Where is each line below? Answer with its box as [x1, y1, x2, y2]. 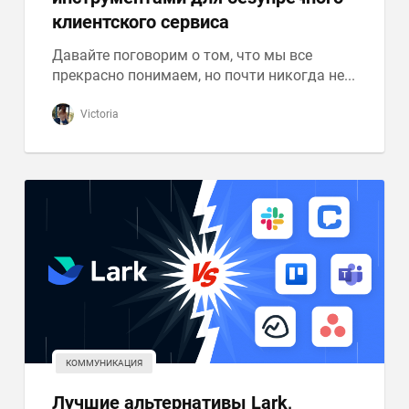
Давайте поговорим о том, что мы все [52, 47, 313, 64]
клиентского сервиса [52, 11, 230, 33]
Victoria [78, 108, 120, 121]
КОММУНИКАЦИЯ [66, 358, 143, 368]
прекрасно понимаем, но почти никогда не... [52, 67, 356, 84]
